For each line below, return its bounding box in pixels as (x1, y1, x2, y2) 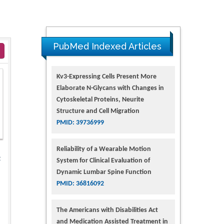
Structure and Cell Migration (56, 107, 139, 115)
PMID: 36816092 (56, 179, 104, 187)
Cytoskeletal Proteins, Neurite (56, 95, 144, 103)
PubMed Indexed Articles (52, 40, 161, 51)
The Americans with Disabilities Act (56, 206, 158, 214)
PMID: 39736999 (56, 118, 104, 126)
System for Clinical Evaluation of (56, 156, 150, 164)
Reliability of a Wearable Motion (56, 145, 151, 153)
